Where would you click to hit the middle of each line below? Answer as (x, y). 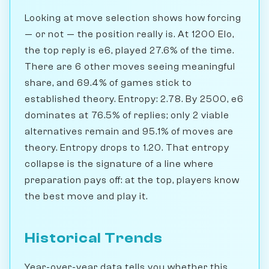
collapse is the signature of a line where (119, 164)
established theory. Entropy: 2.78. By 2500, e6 (134, 99)
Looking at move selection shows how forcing (133, 18)
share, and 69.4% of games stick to (108, 83)
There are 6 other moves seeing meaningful (130, 66)
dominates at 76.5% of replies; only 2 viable (127, 115)
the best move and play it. (86, 196)
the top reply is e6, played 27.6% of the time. (129, 50)
